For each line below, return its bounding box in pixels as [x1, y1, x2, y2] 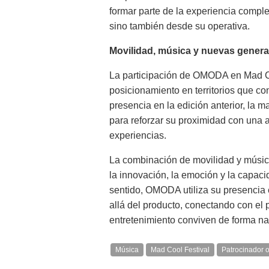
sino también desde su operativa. [109, 21, 250, 31]
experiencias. [109, 130, 166, 141]
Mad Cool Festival [151, 246, 210, 254]
